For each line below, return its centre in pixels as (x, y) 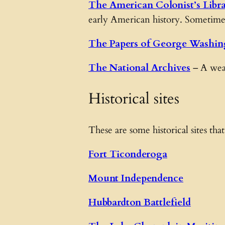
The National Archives (139, 68)
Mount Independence (136, 179)
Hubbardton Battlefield (140, 203)
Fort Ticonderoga (128, 154)
